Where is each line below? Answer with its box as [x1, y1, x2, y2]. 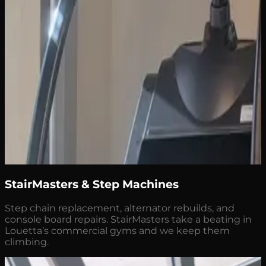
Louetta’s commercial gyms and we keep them [5, 225, 230, 237]
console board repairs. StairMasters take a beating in [5, 214, 252, 226]
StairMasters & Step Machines [5, 178, 179, 192]
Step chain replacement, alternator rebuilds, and [5, 202, 235, 214]
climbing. [5, 236, 49, 248]
